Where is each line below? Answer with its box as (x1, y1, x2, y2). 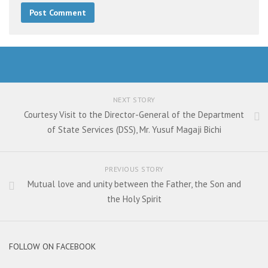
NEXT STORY (112, 95, 156, 105)
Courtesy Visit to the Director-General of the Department (24, 109, 244, 121)
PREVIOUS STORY (104, 165, 164, 174)
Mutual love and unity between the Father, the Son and (27, 178, 241, 190)
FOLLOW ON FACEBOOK (9, 241, 96, 252)
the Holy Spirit (106, 193, 162, 205)
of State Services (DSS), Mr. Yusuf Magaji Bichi (47, 124, 221, 136)
